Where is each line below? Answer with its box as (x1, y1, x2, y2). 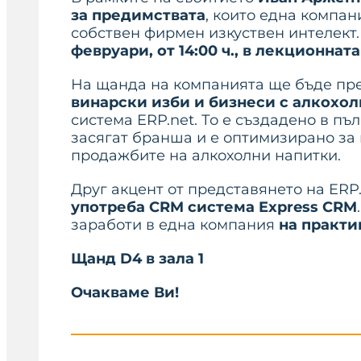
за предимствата (71, 6, 205, 24)
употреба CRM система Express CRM (71, 198, 357, 216)
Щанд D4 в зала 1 (71, 250, 204, 268)
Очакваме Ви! (71, 284, 179, 301)
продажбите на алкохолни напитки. (71, 147, 341, 164)
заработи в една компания (71, 216, 279, 234)
